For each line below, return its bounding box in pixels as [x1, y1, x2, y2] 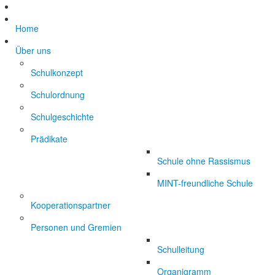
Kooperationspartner [31, 199, 110, 211]
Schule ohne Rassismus [157, 155, 250, 167]
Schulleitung [157, 243, 204, 255]
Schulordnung [31, 88, 85, 101]
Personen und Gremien [31, 221, 122, 233]
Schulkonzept [31, 66, 83, 79]
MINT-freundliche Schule [157, 177, 253, 189]
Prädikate [31, 133, 68, 145]
